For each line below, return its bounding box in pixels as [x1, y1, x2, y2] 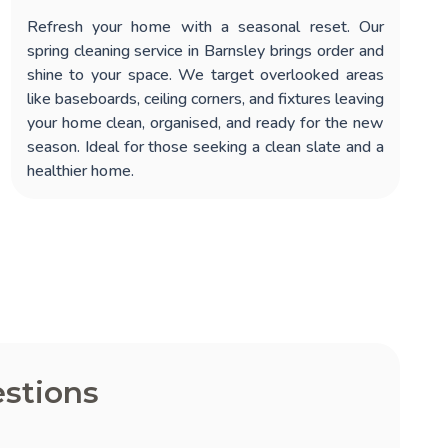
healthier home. [26, 159, 134, 182]
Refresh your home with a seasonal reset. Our [26, 15, 384, 38]
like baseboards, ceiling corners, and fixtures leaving [26, 87, 384, 110]
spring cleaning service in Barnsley [26, 39, 266, 62]
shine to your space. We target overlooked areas [26, 63, 384, 86]
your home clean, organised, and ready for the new [26, 111, 384, 134]
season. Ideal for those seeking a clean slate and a [26, 135, 384, 158]
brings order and [265, 39, 384, 62]
